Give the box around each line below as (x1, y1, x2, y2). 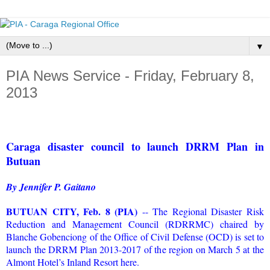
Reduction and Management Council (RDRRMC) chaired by (6, 217, 264, 230)
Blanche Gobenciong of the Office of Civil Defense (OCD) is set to (6, 230, 264, 243)
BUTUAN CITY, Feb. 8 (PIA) (6, 204, 138, 218)
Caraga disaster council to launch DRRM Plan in (6, 138, 264, 154)
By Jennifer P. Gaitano (6, 180, 96, 193)
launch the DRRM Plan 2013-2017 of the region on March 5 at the (6, 242, 264, 256)
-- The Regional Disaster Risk (137, 204, 265, 218)
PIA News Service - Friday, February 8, (6, 67, 254, 84)
